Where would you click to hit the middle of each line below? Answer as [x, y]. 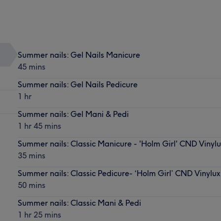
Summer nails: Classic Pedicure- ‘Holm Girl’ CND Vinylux [119, 173]
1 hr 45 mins [39, 126]
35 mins [31, 155]
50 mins [31, 185]
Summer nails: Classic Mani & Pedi [79, 203]
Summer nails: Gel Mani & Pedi [73, 114]
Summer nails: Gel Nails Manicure [79, 55]
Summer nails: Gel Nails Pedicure [77, 84]
